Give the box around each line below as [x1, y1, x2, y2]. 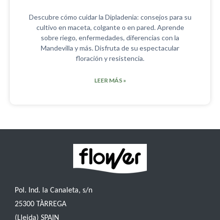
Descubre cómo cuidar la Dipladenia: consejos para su [28, 13, 192, 22]
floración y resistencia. [76, 54, 144, 63]
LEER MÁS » [94, 77, 126, 84]
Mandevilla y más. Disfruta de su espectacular [41, 44, 179, 53]
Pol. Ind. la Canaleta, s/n [15, 187, 92, 195]
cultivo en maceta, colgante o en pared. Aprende [36, 23, 184, 32]
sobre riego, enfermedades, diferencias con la [41, 33, 179, 42]
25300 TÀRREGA [15, 200, 66, 209]
